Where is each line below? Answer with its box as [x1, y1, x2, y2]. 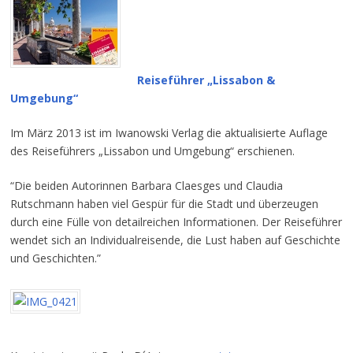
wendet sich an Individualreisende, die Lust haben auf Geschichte [9, 232, 340, 248]
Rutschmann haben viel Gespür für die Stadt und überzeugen [9, 196, 318, 212]
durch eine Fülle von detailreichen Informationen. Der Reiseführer [9, 214, 342, 230]
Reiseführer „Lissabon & [136, 72, 275, 88]
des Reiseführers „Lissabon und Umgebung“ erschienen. [9, 143, 295, 159]
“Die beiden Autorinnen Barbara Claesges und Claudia [9, 178, 283, 194]
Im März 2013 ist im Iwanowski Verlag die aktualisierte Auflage [9, 125, 328, 141]
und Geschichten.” [9, 251, 101, 266]
